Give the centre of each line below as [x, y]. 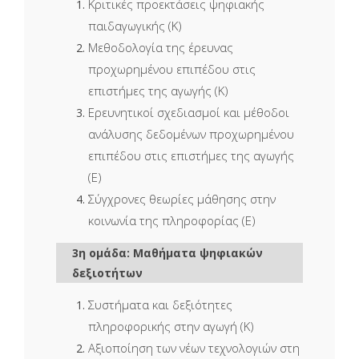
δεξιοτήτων [107, 273]
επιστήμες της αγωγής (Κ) [158, 91]
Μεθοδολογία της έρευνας [161, 48]
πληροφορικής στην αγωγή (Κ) [171, 327]
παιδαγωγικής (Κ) [135, 26]
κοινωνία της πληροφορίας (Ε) [172, 221]
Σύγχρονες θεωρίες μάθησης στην [182, 199]
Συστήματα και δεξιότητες [160, 305]
